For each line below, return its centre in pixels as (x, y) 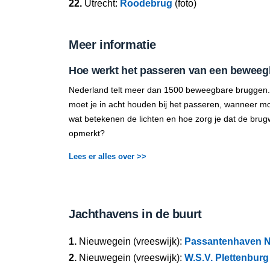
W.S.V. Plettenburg (227, 258)
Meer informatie (112, 45)
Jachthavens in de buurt (135, 214)
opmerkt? (87, 133)
